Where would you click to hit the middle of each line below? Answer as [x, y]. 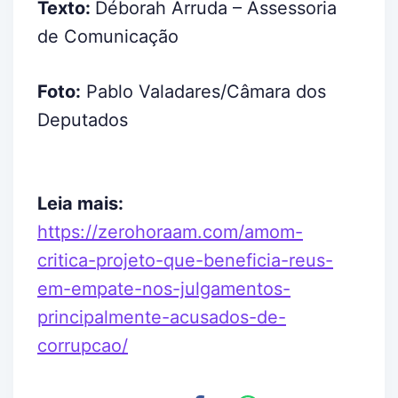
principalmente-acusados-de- [162, 317]
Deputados [83, 119]
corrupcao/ [83, 345]
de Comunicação [108, 36]
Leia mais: [80, 203]
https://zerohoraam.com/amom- [170, 231]
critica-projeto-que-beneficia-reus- [185, 260]
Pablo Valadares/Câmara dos [203, 91]
